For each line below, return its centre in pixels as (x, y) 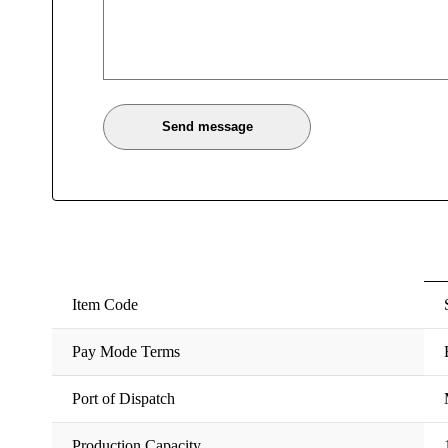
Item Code (105, 304)
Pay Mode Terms (126, 351)
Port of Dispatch (123, 398)
